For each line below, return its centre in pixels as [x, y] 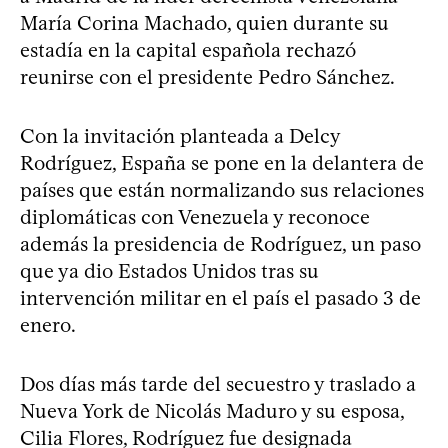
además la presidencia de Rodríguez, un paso [220, 243]
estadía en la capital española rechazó [188, 49]
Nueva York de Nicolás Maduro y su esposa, [212, 410]
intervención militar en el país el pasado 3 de [220, 297]
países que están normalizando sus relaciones [222, 189]
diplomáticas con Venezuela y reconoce [195, 216]
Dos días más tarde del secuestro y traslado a [218, 383]
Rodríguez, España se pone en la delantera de [222, 162]
